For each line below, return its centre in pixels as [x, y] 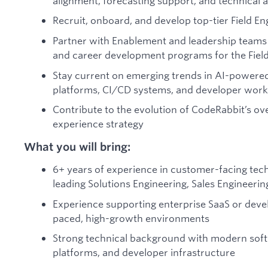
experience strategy [98, 124]
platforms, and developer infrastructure [144, 252]
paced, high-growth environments [131, 218]
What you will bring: [77, 146]
